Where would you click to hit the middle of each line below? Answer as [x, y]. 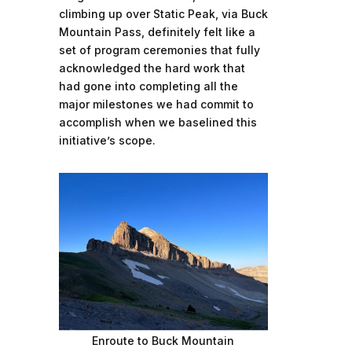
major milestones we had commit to [156, 104]
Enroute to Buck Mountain [163, 340]
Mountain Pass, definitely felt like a [157, 31]
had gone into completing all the [148, 86]
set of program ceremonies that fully [159, 49]
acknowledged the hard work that [152, 68]
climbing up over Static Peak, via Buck [163, 13]
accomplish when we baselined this [158, 122]
